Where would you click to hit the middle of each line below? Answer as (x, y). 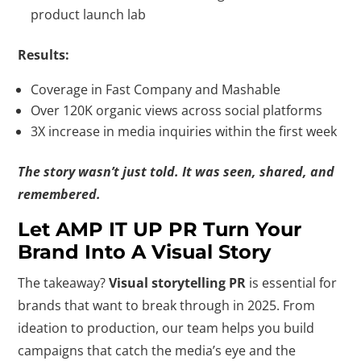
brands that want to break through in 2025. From (167, 305)
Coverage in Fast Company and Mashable (156, 89)
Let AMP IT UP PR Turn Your (160, 229)
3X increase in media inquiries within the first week (184, 131)
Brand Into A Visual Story (145, 252)
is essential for (292, 283)
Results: (44, 55)
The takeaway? (64, 283)
